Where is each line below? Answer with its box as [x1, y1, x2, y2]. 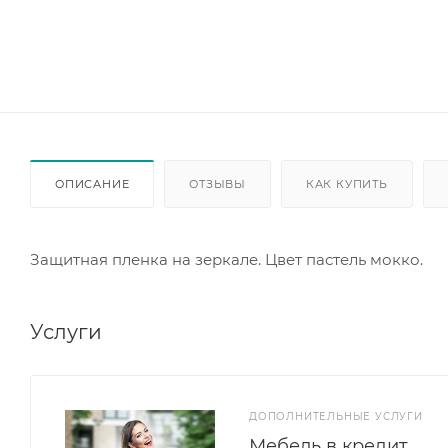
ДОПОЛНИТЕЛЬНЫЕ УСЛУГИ [249, 409, 423, 423]
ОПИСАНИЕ [55, 176, 130, 191]
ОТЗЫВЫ [189, 176, 247, 191]
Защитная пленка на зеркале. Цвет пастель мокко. [30, 249, 423, 269]
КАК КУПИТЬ [305, 176, 388, 191]
